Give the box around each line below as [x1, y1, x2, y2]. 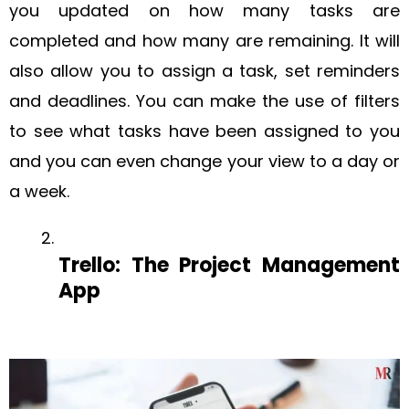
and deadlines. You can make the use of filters [9, 89, 400, 112]
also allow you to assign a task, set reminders [9, 59, 400, 82]
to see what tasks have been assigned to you [9, 120, 400, 142]
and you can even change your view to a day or [9, 150, 400, 173]
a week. [9, 180, 69, 203]
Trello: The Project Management [58, 251, 400, 279]
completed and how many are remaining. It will [9, 29, 400, 52]
